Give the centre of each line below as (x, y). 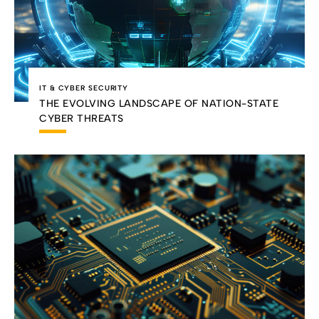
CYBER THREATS (82, 118)
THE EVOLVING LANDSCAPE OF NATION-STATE (159, 103)
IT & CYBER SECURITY (84, 88)
